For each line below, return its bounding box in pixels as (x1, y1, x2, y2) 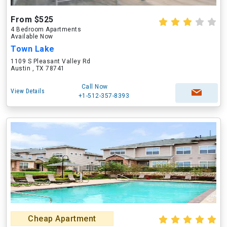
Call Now (81, 83, 108, 90)
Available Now (11, 33, 53, 40)
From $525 (11, 15, 54, 24)
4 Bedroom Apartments (11, 26, 81, 33)
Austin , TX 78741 (11, 65, 65, 72)
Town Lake (11, 44, 55, 54)
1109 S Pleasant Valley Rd (11, 58, 91, 65)
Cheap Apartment (28, 214, 96, 223)
